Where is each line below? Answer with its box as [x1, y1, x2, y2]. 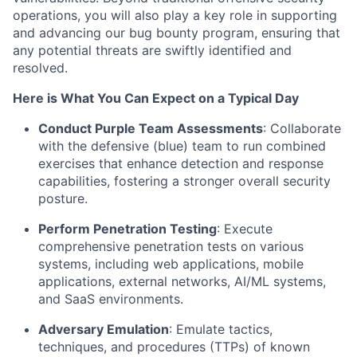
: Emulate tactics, [169, 321, 273, 337]
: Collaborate [263, 120, 341, 136]
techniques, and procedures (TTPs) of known [38, 339, 310, 355]
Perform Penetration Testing [38, 221, 217, 237]
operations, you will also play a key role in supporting [13, 7, 337, 23]
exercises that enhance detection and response [38, 155, 324, 171]
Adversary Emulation [38, 321, 169, 337]
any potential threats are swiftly [13, 42, 209, 58]
